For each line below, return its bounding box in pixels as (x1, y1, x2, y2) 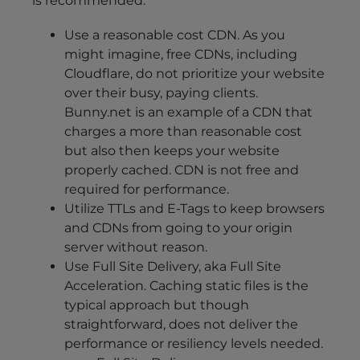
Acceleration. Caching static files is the (64, 278, 309, 294)
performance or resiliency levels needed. (64, 336, 323, 352)
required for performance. (64, 182, 229, 198)
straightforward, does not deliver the (64, 317, 298, 333)
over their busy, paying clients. (64, 85, 258, 101)
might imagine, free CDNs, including (64, 47, 297, 63)
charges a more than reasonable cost (64, 124, 302, 140)
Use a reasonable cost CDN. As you (64, 27, 285, 43)
